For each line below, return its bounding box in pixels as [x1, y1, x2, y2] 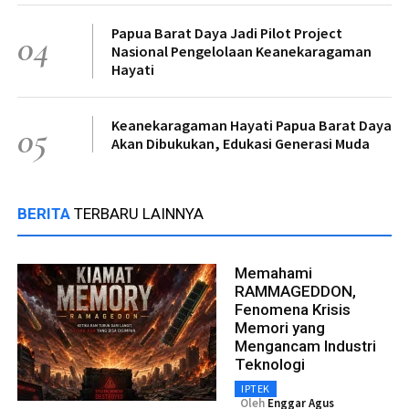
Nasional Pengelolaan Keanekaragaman [111, 42, 372, 61]
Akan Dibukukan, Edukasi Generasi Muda [111, 134, 370, 153]
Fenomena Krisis [235, 300, 351, 320]
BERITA [17, 204, 74, 224]
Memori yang [235, 319, 325, 338]
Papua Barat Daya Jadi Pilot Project [111, 24, 342, 43]
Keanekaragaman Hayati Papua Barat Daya [111, 116, 392, 135]
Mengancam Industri [235, 337, 376, 356]
